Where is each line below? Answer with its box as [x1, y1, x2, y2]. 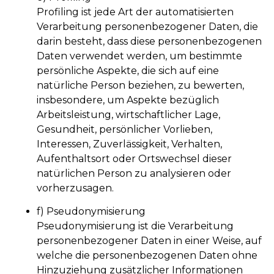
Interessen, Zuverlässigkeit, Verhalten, [37, 138, 222, 150]
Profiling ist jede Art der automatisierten [37, 6, 234, 18]
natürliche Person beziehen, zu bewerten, [37, 79, 244, 91]
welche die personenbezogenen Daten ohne [37, 249, 257, 261]
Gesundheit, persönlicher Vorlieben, [37, 123, 212, 135]
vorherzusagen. [37, 182, 114, 194]
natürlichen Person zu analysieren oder [37, 167, 231, 179]
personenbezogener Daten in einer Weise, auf [37, 234, 262, 246]
